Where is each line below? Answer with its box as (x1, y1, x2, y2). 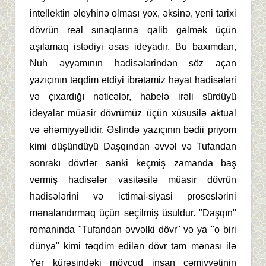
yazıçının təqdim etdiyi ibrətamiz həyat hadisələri (30, 74, 236, 85)
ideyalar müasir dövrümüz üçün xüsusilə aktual (30, 107, 236, 118)
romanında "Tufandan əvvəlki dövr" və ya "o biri (30, 224, 236, 235)
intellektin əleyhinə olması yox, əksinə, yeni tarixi (30, 8, 236, 18)
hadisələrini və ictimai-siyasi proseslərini (30, 191, 236, 201)
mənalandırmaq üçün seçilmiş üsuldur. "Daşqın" (30, 207, 236, 218)
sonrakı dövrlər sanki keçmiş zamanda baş (30, 157, 236, 168)
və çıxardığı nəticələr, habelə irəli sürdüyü (30, 91, 236, 102)
